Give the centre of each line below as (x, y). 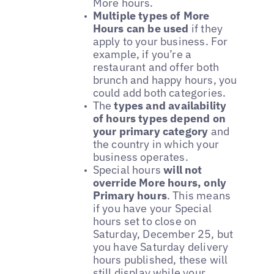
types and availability (170, 106)
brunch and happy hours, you (165, 80)
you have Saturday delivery (161, 247)
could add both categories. (159, 93)
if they (207, 29)
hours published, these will (160, 260)
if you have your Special (152, 209)
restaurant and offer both (156, 67)
